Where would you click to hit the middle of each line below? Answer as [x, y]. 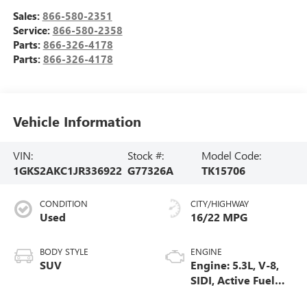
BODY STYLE [64, 251]
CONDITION [63, 203]
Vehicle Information [77, 121]
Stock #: [146, 156]
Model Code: [232, 156]
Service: [33, 30]
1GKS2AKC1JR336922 [67, 171]
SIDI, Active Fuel [233, 280]
